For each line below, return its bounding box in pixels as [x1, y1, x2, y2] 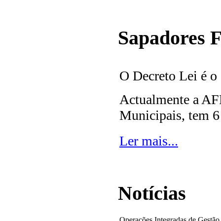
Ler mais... [119, 133, 178, 148]
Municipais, [119, 107, 185, 123]
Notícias [118, 182, 186, 205]
